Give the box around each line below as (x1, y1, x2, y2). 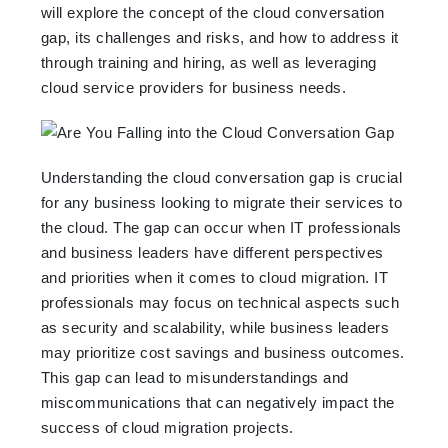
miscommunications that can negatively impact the (40, 393, 395, 411)
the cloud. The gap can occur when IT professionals (40, 218, 402, 236)
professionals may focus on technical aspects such (40, 293, 400, 311)
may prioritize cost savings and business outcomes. (40, 343, 405, 361)
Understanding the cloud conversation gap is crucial (40, 168, 403, 186)
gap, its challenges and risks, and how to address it (40, 28, 399, 46)
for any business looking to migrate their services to (40, 193, 403, 211)
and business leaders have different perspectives (40, 243, 384, 261)
